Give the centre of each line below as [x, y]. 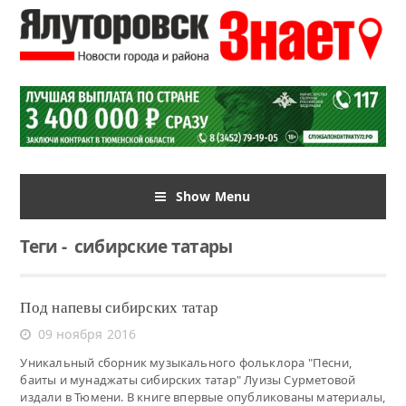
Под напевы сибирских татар [120, 307]
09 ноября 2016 [87, 333]
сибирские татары [150, 246]
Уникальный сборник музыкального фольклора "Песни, [186, 362]
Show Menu [213, 196]
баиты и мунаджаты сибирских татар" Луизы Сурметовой [188, 379]
